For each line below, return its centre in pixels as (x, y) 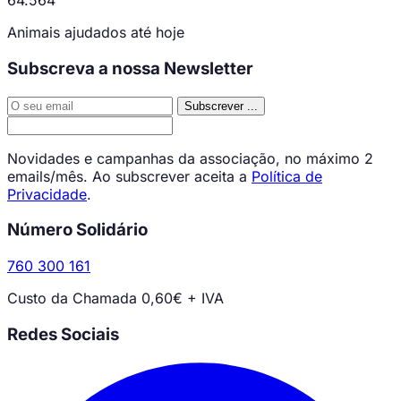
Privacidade (47, 194)
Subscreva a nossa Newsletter (130, 68)
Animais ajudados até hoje (96, 33)
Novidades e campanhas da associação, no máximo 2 (190, 158)
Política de (287, 176)
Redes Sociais (63, 334)
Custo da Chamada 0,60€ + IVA (115, 299)
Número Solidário (77, 230)
